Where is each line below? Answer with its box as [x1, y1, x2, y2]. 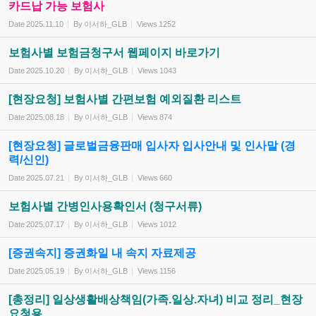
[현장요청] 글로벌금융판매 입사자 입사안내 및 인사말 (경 [8, 140, 296, 152]
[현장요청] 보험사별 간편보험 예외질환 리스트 [8, 93, 241, 105]
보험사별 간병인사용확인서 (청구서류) [8, 200, 202, 212]
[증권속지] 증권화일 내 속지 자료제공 [8, 247, 196, 259]
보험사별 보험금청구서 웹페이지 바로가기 [8, 47, 220, 59]
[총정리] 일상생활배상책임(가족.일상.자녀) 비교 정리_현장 [8, 293, 303, 305]
